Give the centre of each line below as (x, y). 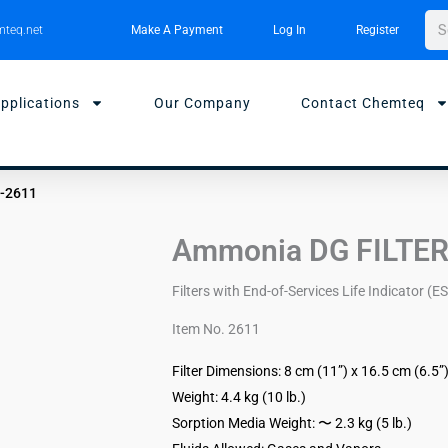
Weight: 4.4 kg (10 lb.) (239, 396)
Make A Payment (176, 30)
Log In (289, 30)
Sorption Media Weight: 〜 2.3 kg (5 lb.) (292, 422)
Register (377, 30)
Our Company (202, 103)
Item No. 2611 (216, 328)
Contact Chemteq (363, 103)
